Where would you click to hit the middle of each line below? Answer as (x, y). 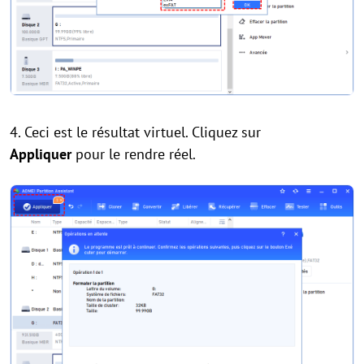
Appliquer (43, 154)
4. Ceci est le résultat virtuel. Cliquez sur (135, 132)
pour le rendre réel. (136, 154)
